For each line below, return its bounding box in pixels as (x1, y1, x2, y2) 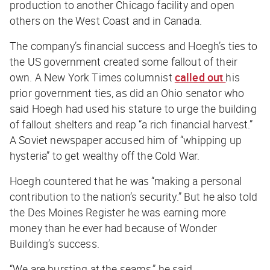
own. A (10, 70, 45, 85)
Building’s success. (10, 236, 99, 251)
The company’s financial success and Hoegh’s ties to (10, 39, 258, 54)
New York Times (44, 70, 125, 85)
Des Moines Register (27, 205, 125, 220)
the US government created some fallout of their (10, 54, 238, 69)
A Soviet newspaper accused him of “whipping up (10, 133, 242, 148)
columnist (124, 70, 175, 85)
